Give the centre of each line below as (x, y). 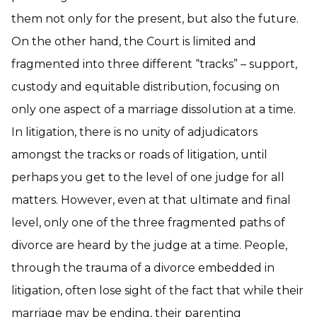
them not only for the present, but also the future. (155, 19)
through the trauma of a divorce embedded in (143, 268)
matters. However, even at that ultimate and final (151, 200)
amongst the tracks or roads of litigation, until (139, 155)
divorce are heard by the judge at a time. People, (149, 245)
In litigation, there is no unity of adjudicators (134, 132)
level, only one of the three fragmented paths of (148, 223)
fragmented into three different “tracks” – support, (154, 64)
